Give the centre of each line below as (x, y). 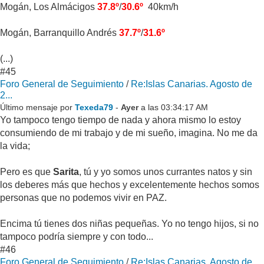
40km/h (161, 7)
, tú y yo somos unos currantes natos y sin (166, 172)
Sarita (66, 172)
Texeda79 (94, 108)
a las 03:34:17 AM (173, 108)
